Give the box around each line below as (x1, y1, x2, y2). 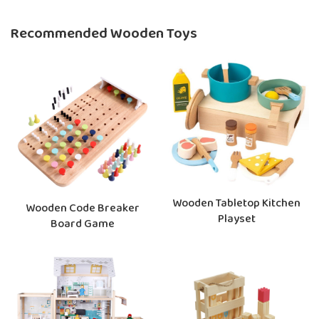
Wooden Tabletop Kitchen (172, 193, 301, 214)
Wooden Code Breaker (25, 199, 140, 219)
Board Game (50, 214, 115, 235)
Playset (217, 209, 256, 229)
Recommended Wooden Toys (10, 21, 198, 47)
